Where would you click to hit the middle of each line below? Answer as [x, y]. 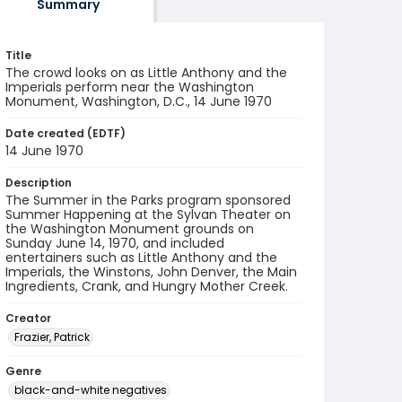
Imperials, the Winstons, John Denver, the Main [151, 272]
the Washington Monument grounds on [130, 229]
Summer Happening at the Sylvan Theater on [148, 214]
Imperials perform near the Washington [130, 87]
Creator [28, 318]
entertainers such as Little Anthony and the [141, 258]
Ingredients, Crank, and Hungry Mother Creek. [147, 286]
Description [39, 183]
